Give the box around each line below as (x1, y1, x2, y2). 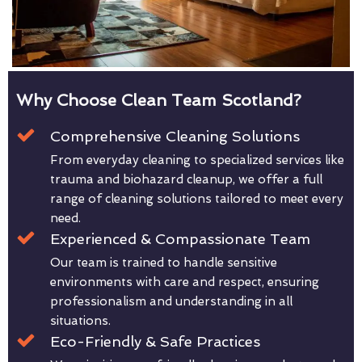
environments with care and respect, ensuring (50, 275, 319, 290)
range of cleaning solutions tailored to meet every (50, 192, 343, 207)
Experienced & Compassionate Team (50, 230, 310, 248)
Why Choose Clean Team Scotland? (16, 90, 301, 111)
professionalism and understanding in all (50, 294, 293, 309)
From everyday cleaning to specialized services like (50, 153, 344, 168)
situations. (50, 314, 111, 329)
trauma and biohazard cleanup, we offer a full (50, 172, 322, 187)
